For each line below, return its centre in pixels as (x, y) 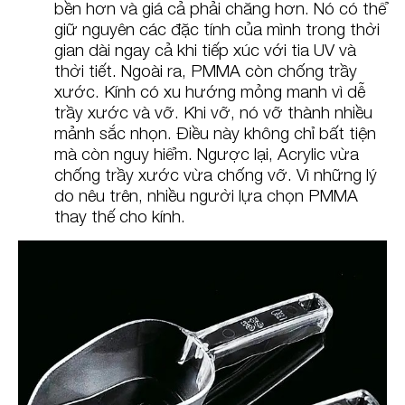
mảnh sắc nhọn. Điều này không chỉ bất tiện (215, 132)
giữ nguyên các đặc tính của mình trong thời (217, 28)
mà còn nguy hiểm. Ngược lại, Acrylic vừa (207, 153)
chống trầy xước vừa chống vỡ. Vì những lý (216, 174)
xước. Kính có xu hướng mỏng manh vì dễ (210, 91)
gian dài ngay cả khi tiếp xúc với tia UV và (205, 49)
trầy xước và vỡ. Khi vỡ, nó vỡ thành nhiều (213, 112)
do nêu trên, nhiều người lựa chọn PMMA (206, 195)
